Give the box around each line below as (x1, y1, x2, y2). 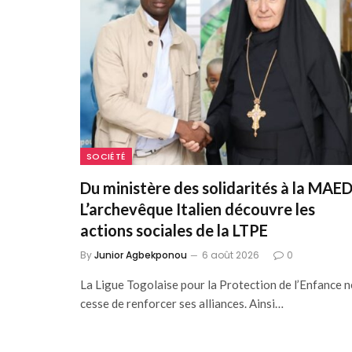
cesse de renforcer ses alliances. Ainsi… (80, 296, 284, 311)
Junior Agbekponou (94, 248, 187, 262)
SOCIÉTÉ (86, 150, 126, 163)
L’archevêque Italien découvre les (80, 200, 315, 219)
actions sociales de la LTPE (80, 221, 268, 240)
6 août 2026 (202, 248, 259, 262)
